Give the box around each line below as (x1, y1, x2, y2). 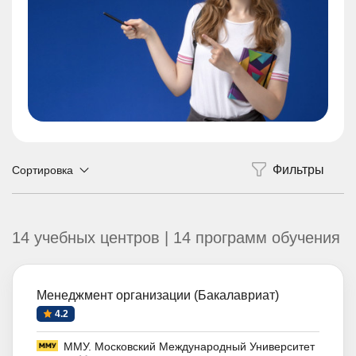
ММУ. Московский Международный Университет (64, 340, 315, 354)
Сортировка (12, 164, 73, 177)
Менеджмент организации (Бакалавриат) (37, 288, 279, 303)
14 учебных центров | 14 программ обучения (12, 229, 340, 247)
